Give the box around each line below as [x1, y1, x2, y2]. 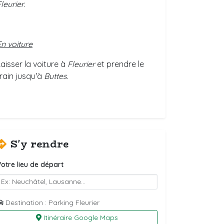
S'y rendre [10, 136, 68, 151]
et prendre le [97, 59, 144, 69]
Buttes [42, 71, 67, 81]
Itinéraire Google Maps [43, 213, 118, 222]
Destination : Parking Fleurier [5, 198, 99, 207]
